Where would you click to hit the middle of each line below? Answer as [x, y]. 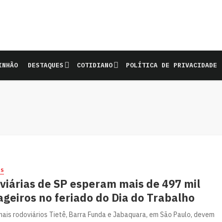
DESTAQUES [46, 65]
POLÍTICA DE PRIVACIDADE [171, 65]
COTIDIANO [94, 65]
